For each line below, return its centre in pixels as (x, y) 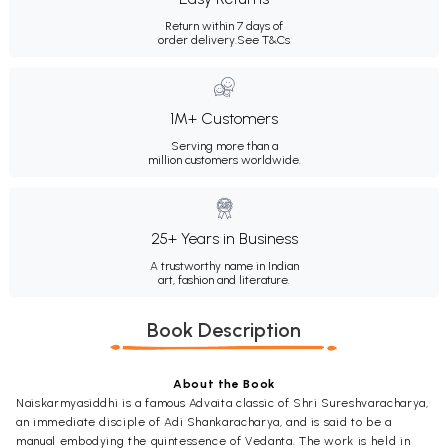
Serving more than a (224, 145)
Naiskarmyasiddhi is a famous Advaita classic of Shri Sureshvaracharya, (222, 402)
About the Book (224, 383)
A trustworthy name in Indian (224, 265)
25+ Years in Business (224, 238)
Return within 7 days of (224, 25)
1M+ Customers (224, 118)
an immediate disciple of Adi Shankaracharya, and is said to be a (204, 421)
